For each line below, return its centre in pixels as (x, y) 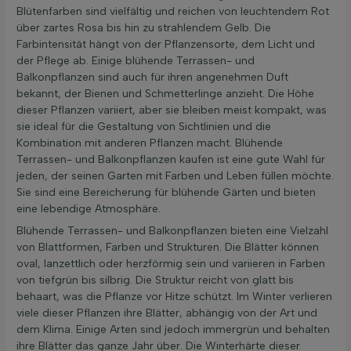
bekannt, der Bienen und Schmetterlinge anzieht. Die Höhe (165, 94)
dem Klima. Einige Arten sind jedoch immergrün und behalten (173, 330)
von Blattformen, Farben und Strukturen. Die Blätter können (168, 248)
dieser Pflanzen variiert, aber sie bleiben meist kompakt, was (172, 110)
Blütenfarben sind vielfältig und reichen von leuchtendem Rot (173, 12)
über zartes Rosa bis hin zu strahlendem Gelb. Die (144, 28)
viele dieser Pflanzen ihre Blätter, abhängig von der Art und (167, 313)
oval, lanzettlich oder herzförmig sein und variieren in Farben (171, 264)
